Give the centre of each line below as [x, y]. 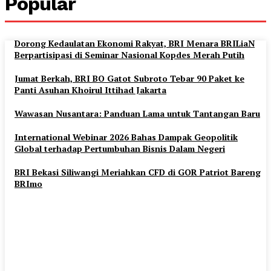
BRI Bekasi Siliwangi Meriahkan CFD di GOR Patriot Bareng [138, 172]
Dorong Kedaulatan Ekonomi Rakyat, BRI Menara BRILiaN [135, 43]
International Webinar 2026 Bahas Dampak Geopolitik [126, 137]
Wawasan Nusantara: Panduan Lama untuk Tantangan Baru [137, 113]
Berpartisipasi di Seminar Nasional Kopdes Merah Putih [129, 54]
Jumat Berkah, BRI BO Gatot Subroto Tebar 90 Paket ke [129, 78]
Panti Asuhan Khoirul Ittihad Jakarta [90, 90]
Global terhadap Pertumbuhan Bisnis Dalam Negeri [120, 148]
